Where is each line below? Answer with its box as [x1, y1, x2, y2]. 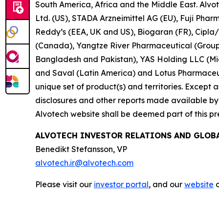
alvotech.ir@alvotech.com [35, 158, 133, 168]
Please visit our [35, 179, 94, 190]
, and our [149, 179, 184, 190]
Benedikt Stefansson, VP [35, 144, 127, 154]
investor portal [94, 179, 149, 190]
